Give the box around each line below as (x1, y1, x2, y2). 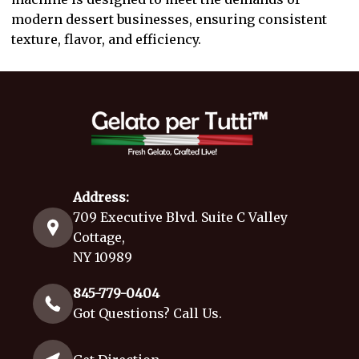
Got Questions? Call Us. (72, 305, 222, 322)
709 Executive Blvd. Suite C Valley (73, 209, 288, 226)
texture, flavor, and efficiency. (10, 30, 201, 47)
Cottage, (73, 229, 126, 246)
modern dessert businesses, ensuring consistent (10, 10, 327, 27)
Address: (73, 189, 130, 206)
